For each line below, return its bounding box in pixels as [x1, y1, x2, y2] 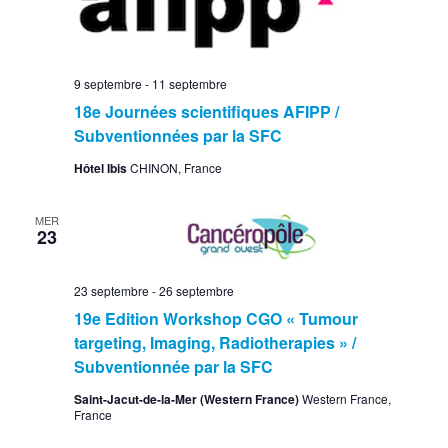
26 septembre [158, 282, 234, 300]
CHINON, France [129, 159, 222, 177]
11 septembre [151, 75, 227, 93]
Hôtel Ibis [73, 159, 130, 178]
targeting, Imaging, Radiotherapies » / [73, 331, 356, 355]
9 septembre [73, 75, 142, 93]
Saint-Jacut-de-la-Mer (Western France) [73, 390, 302, 409]
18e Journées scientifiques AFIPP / [73, 100, 339, 124]
